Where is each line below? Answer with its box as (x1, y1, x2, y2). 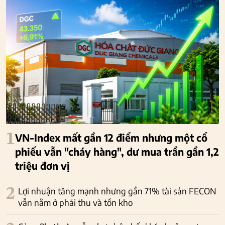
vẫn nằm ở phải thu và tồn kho (18, 196, 133, 208)
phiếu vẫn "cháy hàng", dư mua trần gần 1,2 (15, 145, 219, 158)
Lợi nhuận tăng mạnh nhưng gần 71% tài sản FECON (18, 185, 216, 196)
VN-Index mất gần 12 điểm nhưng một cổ (15, 131, 207, 144)
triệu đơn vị (15, 159, 70, 172)
